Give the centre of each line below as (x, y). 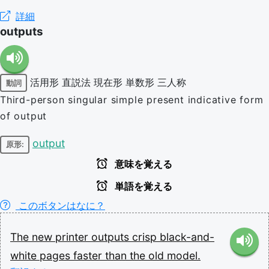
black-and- (187, 237)
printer (73, 237)
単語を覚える (142, 186)
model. (184, 255)
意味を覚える (142, 164)
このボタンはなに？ (60, 205)
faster (89, 255)
